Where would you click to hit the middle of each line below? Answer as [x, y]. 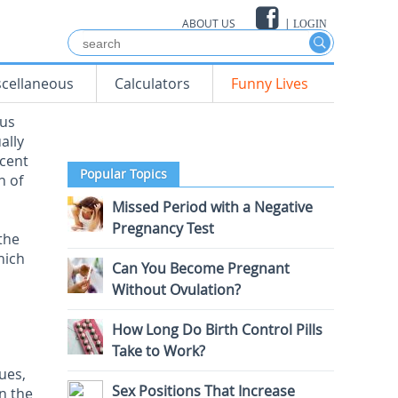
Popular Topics [123, 174]
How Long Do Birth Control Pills [217, 330]
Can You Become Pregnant [201, 268]
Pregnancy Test [163, 228]
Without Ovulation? [176, 290]
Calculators [152, 84]
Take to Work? [159, 351]
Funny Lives [270, 84]
